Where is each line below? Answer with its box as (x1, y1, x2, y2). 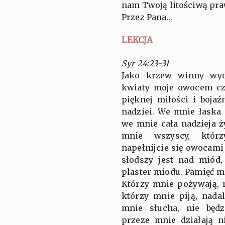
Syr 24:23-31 (122, 58, 169, 68)
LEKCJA (122, 34, 153, 46)
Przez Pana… (122, 12, 173, 22)
